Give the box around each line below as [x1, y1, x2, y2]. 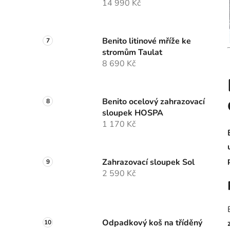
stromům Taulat [102, 47, 162, 59]
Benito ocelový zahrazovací [102, 96, 205, 108]
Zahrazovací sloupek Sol [102, 157, 195, 168]
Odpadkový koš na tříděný [102, 217, 202, 229]
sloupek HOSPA [102, 107, 163, 119]
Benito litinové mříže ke [102, 35, 191, 47]
